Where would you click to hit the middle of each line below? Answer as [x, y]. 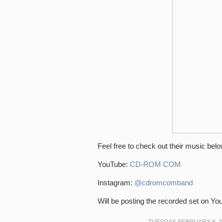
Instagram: [116, 183]
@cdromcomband [164, 183]
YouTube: [114, 164]
